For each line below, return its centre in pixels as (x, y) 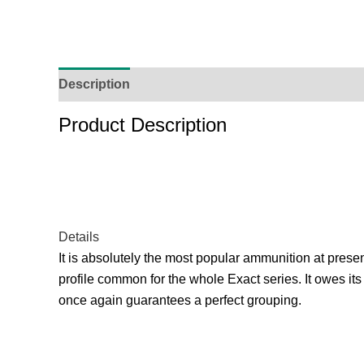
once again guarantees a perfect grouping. (180, 300)
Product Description (143, 125)
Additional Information (215, 84)
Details (79, 236)
